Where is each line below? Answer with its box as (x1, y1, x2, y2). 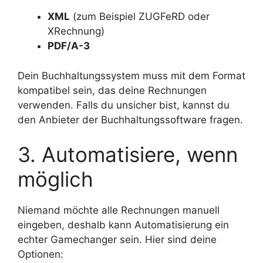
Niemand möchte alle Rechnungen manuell (18, 204, 220, 217)
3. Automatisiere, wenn (18, 142, 238, 167)
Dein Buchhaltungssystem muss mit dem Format (18, 69, 245, 82)
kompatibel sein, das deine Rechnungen (18, 84, 207, 96)
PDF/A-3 (48, 40, 90, 52)
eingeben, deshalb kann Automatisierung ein (18, 219, 229, 231)
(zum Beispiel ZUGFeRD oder (70, 11, 210, 23)
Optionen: (18, 248, 63, 261)
